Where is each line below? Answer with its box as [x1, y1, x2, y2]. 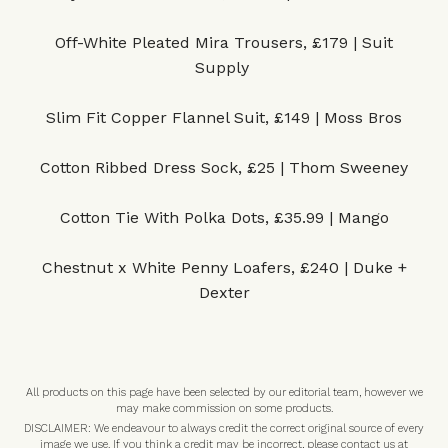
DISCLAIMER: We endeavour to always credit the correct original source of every [24, 422, 424, 435]
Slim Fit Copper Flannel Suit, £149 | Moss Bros [46, 108, 402, 127]
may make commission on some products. [115, 402, 333, 415]
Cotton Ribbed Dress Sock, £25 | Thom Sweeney [40, 158, 408, 177]
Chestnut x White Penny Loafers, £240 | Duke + [41, 258, 407, 277]
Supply [194, 58, 254, 77]
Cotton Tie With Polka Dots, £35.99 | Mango [59, 208, 389, 227]
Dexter [198, 283, 250, 302]
